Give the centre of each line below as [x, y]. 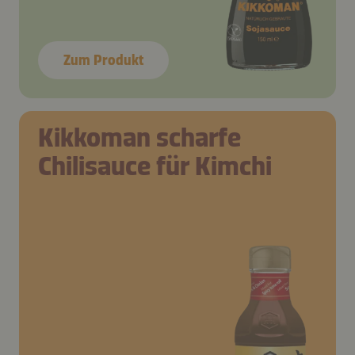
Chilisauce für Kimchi [155, 166]
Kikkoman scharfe [139, 137]
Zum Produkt [103, 60]
